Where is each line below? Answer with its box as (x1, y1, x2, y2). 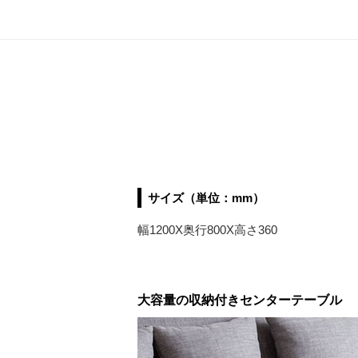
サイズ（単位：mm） (147, 190, 265, 205)
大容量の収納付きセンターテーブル (137, 292, 342, 307)
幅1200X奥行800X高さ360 (137, 222, 277, 237)
